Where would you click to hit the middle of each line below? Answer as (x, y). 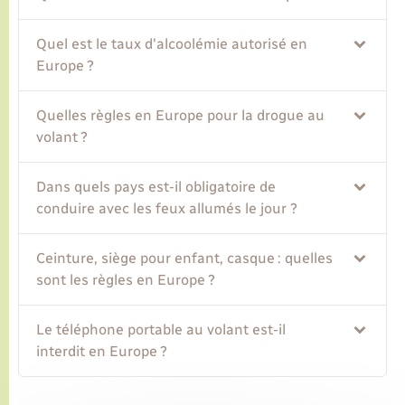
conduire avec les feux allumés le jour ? (167, 209)
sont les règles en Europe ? (126, 280)
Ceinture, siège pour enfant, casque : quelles (185, 259)
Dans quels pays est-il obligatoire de (156, 187)
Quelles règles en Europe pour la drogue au (181, 116)
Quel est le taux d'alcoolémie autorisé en (172, 44)
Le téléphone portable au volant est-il (161, 330)
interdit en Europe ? (102, 352)
